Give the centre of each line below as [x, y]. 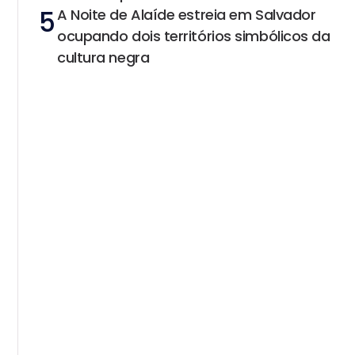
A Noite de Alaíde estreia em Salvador [187, 14]
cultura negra [103, 57]
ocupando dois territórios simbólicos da [194, 36]
